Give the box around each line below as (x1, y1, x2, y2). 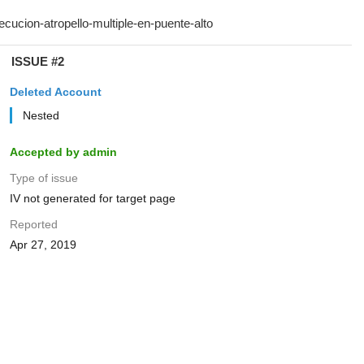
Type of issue (9, 171, 78, 184)
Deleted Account (9, 85, 102, 98)
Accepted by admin (9, 145, 117, 158)
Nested (22, 109, 59, 122)
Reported (9, 218, 58, 231)
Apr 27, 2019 (9, 238, 76, 251)
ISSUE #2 (11, 54, 64, 68)
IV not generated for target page (9, 192, 175, 205)
